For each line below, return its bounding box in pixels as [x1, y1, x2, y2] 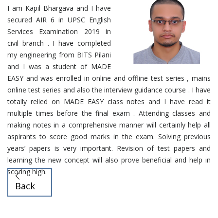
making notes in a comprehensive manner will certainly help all [7, 120, 211, 129]
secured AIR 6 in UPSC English [7, 15, 111, 24]
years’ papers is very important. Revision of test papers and [7, 143, 211, 153]
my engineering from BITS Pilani [7, 50, 111, 59]
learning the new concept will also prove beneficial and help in [7, 155, 211, 164]
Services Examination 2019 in [7, 26, 111, 36]
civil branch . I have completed [7, 38, 111, 48]
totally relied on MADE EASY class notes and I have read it [7, 96, 211, 106]
